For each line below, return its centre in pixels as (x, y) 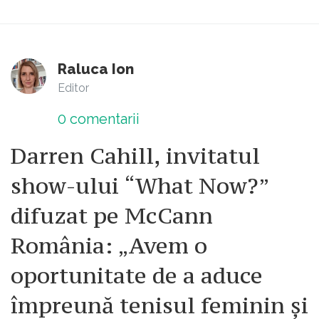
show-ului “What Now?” (140, 186)
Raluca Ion (96, 69)
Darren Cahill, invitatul (135, 156)
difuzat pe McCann (112, 216)
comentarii (103, 119)
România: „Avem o (109, 246)
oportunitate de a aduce (137, 276)
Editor (73, 88)
